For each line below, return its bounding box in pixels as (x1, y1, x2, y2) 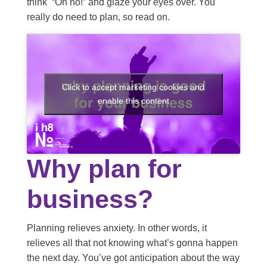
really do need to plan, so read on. (26, 12, 170, 22)
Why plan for (26, 154, 182, 184)
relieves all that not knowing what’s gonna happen (26, 238, 238, 249)
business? (26, 185, 153, 214)
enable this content (97, 95, 169, 105)
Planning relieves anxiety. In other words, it (26, 223, 207, 234)
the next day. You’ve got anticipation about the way (26, 253, 240, 263)
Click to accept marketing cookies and (62, 82, 205, 92)
